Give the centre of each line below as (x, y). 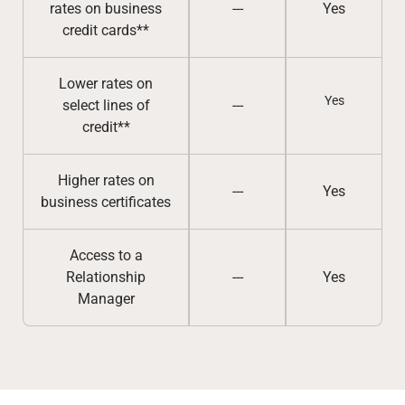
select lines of (106, 105)
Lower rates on (106, 84)
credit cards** (106, 30)
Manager (106, 299)
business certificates (106, 202)
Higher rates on (106, 180)
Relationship (106, 277)
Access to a (106, 255)
